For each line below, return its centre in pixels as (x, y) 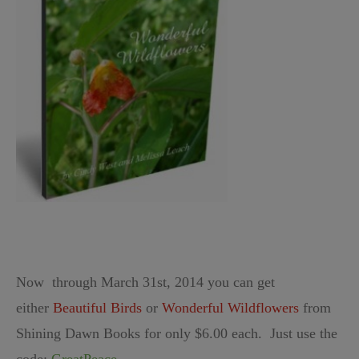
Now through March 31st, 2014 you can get (145, 282)
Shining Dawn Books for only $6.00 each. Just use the (177, 334)
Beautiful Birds (97, 308)
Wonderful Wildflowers (230, 308)
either (34, 308)
